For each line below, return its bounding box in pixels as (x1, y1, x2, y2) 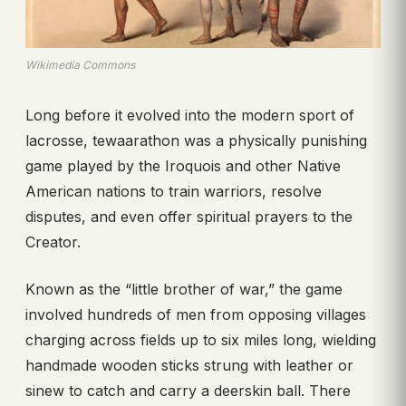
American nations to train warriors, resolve (25, 181, 322, 200)
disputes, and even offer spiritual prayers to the (25, 207, 353, 226)
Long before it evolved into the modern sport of (25, 105, 354, 124)
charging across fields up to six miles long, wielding (25, 330, 376, 349)
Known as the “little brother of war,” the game (25, 279, 343, 298)
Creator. (25, 232, 81, 251)
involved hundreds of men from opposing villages (25, 304, 366, 324)
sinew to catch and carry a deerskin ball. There (25, 381, 351, 400)
